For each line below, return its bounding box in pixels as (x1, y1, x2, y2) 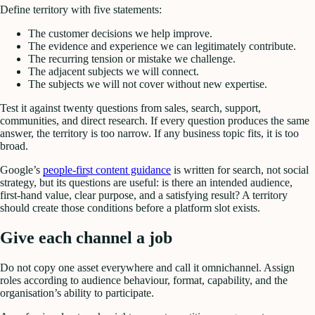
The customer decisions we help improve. (28, 27, 212, 40)
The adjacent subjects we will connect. (28, 65, 199, 78)
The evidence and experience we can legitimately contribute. (28, 40, 296, 53)
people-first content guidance (43, 164, 171, 176)
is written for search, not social (171, 164, 309, 176)
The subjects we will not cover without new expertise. (28, 78, 267, 91)
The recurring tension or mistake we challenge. (28, 53, 236, 65)
